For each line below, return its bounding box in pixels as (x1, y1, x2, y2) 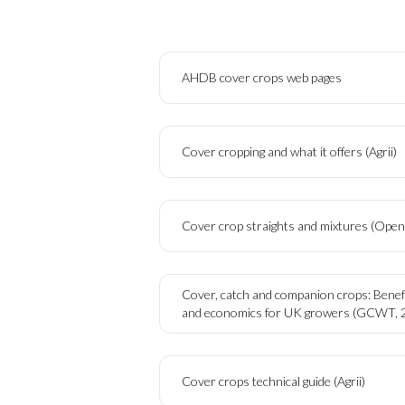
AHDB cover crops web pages (182, 69, 342, 85)
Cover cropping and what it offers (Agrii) (182, 143, 397, 159)
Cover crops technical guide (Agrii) (182, 372, 365, 389)
